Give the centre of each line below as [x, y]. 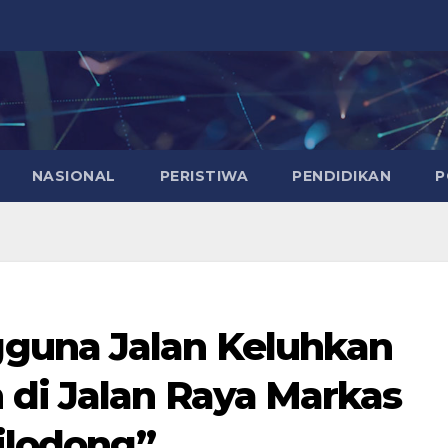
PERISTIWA [203, 176]
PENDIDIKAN [341, 176]
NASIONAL [73, 176]
